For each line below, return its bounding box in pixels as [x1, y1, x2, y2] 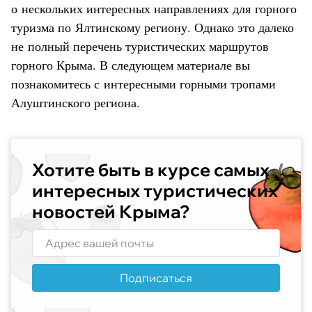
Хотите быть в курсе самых [32, 159, 270, 181]
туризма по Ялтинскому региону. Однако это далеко [11, 19, 294, 36]
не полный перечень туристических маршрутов [11, 38, 269, 55]
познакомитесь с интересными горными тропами [11, 75, 276, 93]
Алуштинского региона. [11, 94, 140, 111]
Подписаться [120, 271, 192, 286]
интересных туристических [32, 180, 278, 202]
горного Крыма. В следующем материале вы [11, 56, 250, 74]
